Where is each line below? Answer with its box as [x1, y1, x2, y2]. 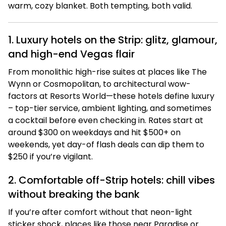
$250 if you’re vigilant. [8, 151, 93, 162]
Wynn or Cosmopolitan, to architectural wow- [8, 78, 191, 90]
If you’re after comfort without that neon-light [8, 206, 192, 218]
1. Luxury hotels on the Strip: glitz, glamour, [8, 33, 217, 47]
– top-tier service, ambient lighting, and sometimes [8, 102, 211, 114]
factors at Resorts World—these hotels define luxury [8, 90, 214, 102]
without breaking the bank [8, 187, 140, 201]
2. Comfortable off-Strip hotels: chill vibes [8, 173, 215, 187]
